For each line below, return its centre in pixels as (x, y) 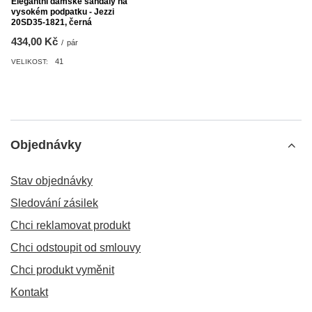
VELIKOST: (30, 62)
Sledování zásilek (54, 203)
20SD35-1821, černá (52, 23)
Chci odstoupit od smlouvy (76, 248)
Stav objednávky (52, 181)
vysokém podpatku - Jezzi (63, 12)
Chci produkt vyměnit (62, 270)
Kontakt (29, 292)
